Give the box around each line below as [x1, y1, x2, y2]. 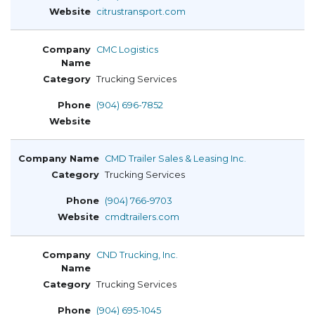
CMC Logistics [96, 44, 158, 55]
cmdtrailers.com [105, 212, 179, 223]
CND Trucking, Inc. [96, 250, 178, 261]
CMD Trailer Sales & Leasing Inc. [105, 153, 246, 165]
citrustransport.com [96, 6, 186, 17]
